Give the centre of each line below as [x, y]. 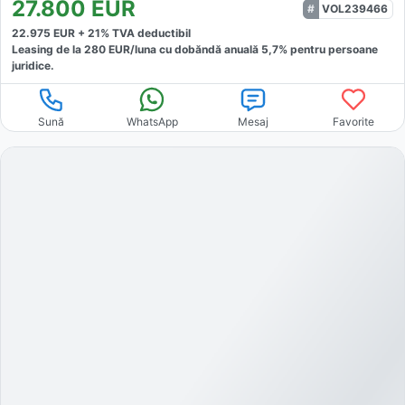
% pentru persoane [328, 49]
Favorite [354, 121]
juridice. [33, 65]
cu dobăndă [189, 49]
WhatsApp [152, 121]
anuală [243, 49]
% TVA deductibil [146, 33]
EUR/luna [131, 49]
